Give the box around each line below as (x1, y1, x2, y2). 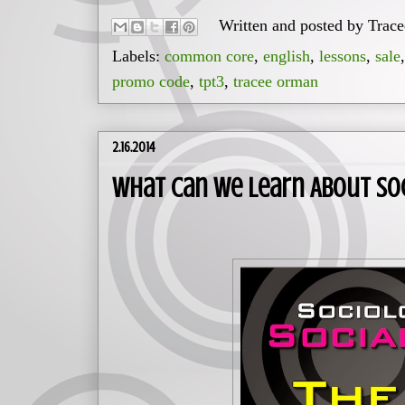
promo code (112, 72, 190, 91)
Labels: (112, 47, 165, 66)
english (263, 47, 310, 66)
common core (165, 47, 254, 66)
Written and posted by (219, 15, 368, 34)
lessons (319, 47, 366, 66)
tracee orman (233, 72, 318, 91)
